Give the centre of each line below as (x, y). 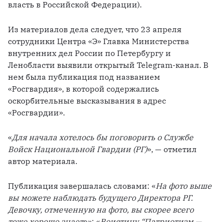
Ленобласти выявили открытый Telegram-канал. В (108, 65)
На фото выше (184, 186)
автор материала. (43, 161)
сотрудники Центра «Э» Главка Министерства (99, 41)
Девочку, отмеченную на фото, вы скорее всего (101, 210)
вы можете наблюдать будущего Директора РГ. (100, 198)
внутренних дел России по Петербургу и (89, 53)
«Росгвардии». (36, 113)
